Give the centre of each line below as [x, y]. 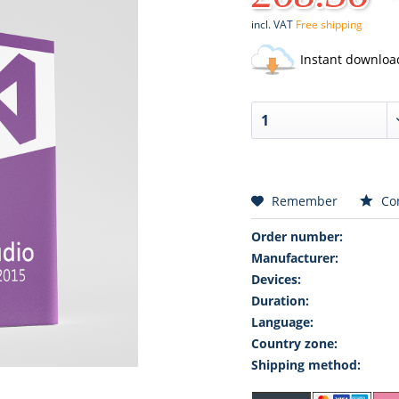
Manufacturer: [294, 258]
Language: [282, 322]
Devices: [276, 280]
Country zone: [294, 344]
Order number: [297, 237]
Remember [304, 201]
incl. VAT [273, 24]
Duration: [280, 301]
